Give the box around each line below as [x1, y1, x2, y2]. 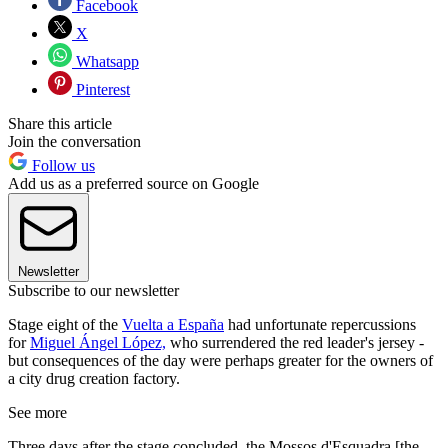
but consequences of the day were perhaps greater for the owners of [8, 352, 433, 370]
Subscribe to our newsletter [8, 282, 179, 300]
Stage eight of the [8, 316, 122, 334]
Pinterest [72, 81, 130, 99]
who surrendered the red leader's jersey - [166, 334, 424, 352]
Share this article [8, 115, 112, 133]
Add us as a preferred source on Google [8, 175, 259, 193]
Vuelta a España [122, 316, 224, 334]
